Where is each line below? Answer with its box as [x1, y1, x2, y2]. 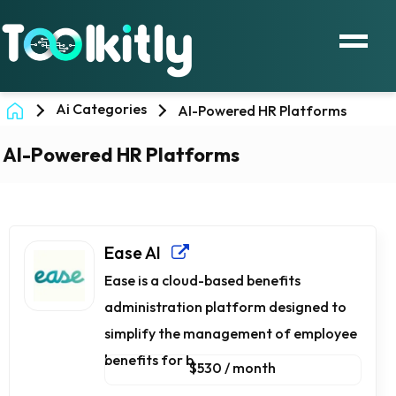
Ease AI [104, 241, 171, 264]
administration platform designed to [104, 298, 346, 316]
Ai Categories [56, 99, 147, 118]
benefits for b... [104, 351, 204, 369]
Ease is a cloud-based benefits [104, 271, 301, 290]
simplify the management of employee [104, 324, 357, 343]
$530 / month [189, 359, 277, 377]
